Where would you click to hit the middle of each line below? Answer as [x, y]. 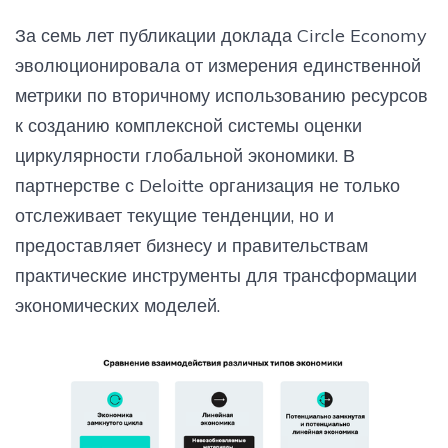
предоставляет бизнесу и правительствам [191, 245]
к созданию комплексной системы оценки [188, 125]
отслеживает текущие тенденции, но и [174, 215]
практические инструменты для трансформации [216, 275]
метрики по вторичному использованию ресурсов [221, 95]
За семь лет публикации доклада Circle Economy [221, 35]
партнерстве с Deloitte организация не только [207, 185]
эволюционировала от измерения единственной [218, 65]
